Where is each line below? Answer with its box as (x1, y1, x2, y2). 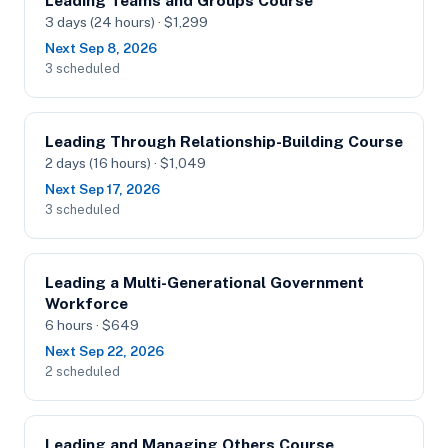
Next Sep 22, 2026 (45, 343, 164, 359)
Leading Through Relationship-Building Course (45, 132, 403, 151)
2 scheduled (45, 364, 120, 379)
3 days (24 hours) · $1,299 (45, 14, 208, 30)
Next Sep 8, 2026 (45, 40, 157, 56)
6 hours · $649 (45, 317, 139, 333)
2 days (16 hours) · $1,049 (45, 155, 206, 171)
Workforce (45, 294, 128, 313)
